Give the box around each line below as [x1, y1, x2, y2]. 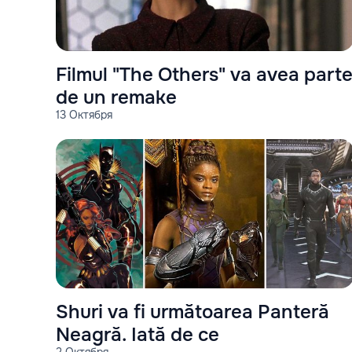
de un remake [56, 85, 177, 109]
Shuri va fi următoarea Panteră [56, 299, 329, 324]
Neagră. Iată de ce [56, 322, 219, 346]
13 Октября [56, 107, 112, 122]
